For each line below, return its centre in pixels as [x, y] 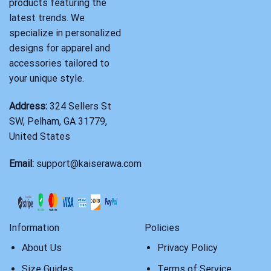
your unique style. [47, 78]
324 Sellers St [79, 106]
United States [40, 136]
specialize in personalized [65, 33]
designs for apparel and [60, 48]
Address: [28, 106]
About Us [41, 248]
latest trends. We [47, 18]
